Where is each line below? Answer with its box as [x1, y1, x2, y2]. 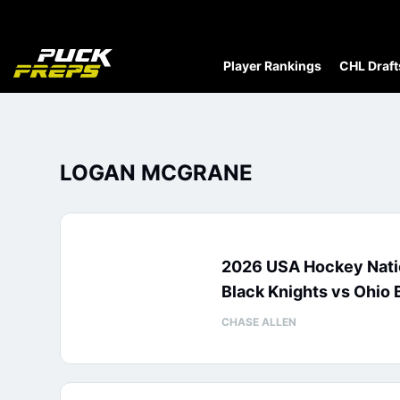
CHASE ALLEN [221, 315, 296, 329]
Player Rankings [223, 58, 321, 73]
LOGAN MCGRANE [60, 160, 253, 186]
